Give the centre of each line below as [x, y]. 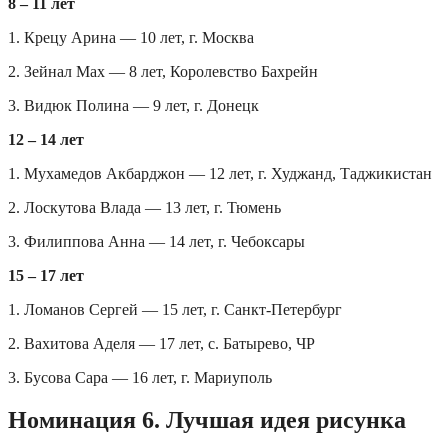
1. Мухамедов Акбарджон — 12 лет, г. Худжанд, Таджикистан [220, 173]
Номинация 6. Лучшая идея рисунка [207, 419]
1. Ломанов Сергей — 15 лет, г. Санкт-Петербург [175, 309]
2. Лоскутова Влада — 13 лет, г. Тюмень [144, 207]
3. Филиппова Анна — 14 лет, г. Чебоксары [156, 241]
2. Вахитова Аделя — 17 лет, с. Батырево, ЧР [161, 343]
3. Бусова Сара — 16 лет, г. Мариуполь [140, 377]
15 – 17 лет [46, 275]
